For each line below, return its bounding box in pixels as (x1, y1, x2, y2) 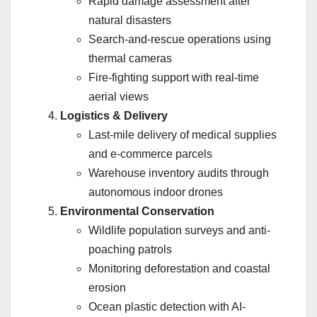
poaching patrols (88, 243, 172, 256)
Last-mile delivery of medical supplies (88, 129, 277, 142)
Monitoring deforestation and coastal (88, 263, 270, 275)
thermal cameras (88, 52, 172, 65)
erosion (88, 282, 126, 294)
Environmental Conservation (60, 205, 214, 218)
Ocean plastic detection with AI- (88, 301, 246, 313)
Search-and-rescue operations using (88, 33, 271, 46)
